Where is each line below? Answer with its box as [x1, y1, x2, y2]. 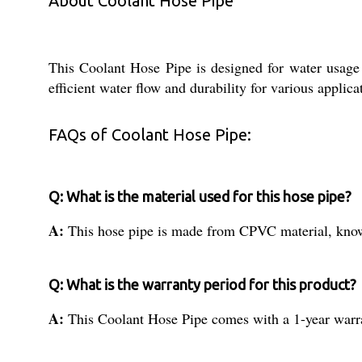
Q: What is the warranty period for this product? [48, 276, 356, 293]
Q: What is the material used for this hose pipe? [48, 188, 351, 204]
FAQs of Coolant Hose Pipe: [48, 125, 251, 144]
